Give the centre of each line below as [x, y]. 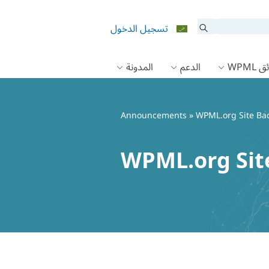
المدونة [140, 67]
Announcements [154, 116]
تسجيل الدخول [139, 29]
